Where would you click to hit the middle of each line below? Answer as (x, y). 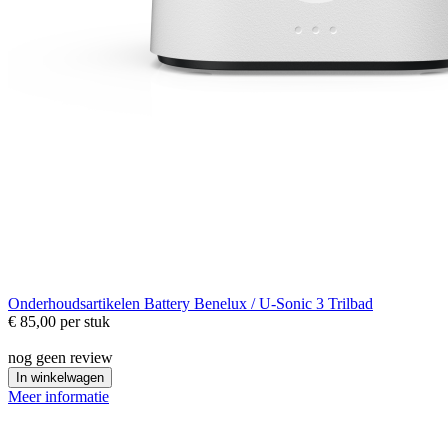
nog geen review (60, 358)
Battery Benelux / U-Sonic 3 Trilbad (258, 304)
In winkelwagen (60, 378)
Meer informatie (58, 397)
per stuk (85, 322)
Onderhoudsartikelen (76, 304)
